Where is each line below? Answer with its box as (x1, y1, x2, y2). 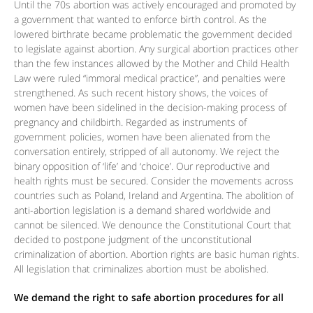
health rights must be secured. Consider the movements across (14, 174, 293, 188)
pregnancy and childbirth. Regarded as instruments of (14, 115, 247, 129)
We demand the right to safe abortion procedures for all (14, 291, 284, 305)
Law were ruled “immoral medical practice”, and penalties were (14, 71, 286, 85)
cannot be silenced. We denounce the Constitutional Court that (14, 218, 291, 232)
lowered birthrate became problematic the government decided (14, 27, 292, 41)
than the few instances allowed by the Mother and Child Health (14, 57, 289, 71)
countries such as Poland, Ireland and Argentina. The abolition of (14, 189, 293, 203)
